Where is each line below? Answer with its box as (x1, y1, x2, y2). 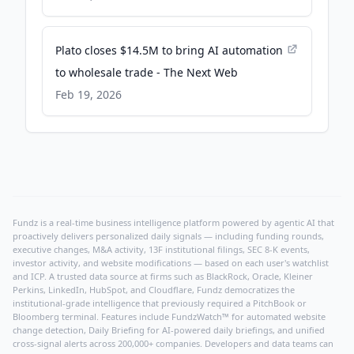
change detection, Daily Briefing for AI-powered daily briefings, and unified (13, 324, 325, 336)
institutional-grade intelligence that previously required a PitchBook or (13, 297, 307, 309)
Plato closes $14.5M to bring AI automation (55, 43, 283, 58)
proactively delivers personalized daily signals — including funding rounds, (13, 230, 324, 242)
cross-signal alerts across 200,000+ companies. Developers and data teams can (13, 337, 333, 349)
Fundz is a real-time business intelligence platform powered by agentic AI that (13, 217, 334, 228)
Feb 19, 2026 (55, 87, 122, 102)
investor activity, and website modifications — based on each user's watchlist (13, 257, 329, 269)
